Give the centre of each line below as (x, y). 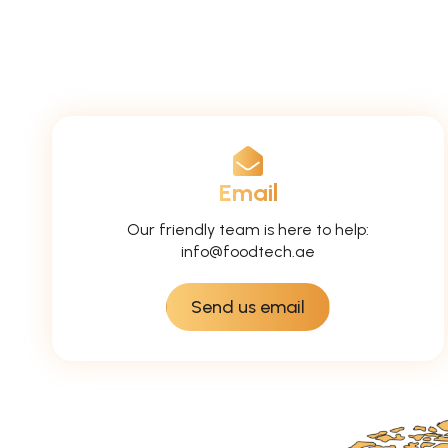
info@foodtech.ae (248, 251)
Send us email (248, 307)
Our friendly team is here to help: (248, 229)
